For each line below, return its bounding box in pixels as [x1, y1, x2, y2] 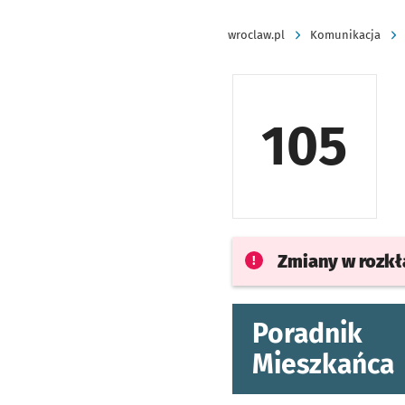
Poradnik [251, 317, 363, 350]
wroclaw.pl [228, 28, 285, 42]
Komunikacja [310, 28, 381, 42]
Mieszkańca [251, 348, 394, 381]
